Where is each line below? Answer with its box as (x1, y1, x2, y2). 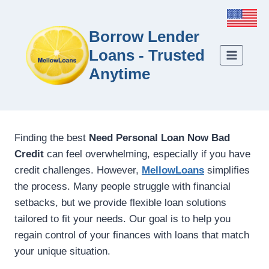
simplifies (204, 165, 250, 177)
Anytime (89, 64, 150, 83)
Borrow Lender (89, 27, 199, 46)
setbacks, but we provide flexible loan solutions (14, 197, 226, 209)
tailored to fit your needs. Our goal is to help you (14, 213, 231, 225)
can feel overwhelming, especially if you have (44, 148, 250, 160)
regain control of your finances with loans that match (14, 229, 249, 241)
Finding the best (14, 132, 89, 144)
